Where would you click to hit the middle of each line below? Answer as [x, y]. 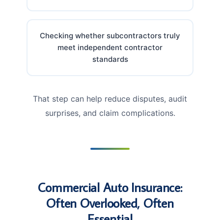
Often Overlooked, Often [110, 203]
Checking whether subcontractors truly [110, 35]
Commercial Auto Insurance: [110, 187]
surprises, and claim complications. [110, 113]
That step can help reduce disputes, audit [110, 98]
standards [110, 59]
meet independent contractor [110, 47]
